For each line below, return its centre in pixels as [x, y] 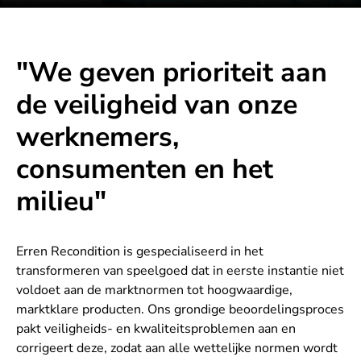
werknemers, [98, 137]
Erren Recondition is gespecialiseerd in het [140, 252]
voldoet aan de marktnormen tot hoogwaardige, [154, 290]
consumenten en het [145, 170]
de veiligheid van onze [157, 105]
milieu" [61, 202]
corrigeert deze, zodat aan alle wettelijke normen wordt [177, 349]
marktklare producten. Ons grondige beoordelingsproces [180, 310]
